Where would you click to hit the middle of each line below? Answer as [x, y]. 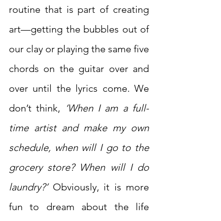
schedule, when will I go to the [79, 148]
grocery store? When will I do [79, 167]
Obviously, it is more [98, 187]
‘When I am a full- [107, 108]
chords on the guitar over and [79, 69]
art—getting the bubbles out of [79, 29]
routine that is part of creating [79, 10]
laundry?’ [28, 187]
